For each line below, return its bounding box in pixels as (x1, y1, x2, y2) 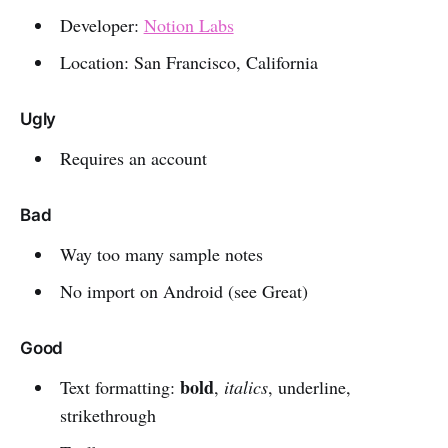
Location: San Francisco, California (59, 49, 318, 74)
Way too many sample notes (59, 241, 263, 266)
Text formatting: (59, 374, 180, 399)
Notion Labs (143, 12, 234, 37)
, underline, (267, 374, 351, 399)
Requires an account (59, 145, 207, 170)
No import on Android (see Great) (59, 278, 308, 303)
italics (223, 374, 268, 399)
